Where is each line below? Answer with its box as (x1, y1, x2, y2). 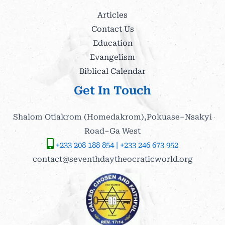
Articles (97, 10, 128, 20)
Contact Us (91, 24, 134, 34)
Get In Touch (74, 83, 151, 97)
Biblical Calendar (79, 66, 146, 76)
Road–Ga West (84, 127, 141, 136)
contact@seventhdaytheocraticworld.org (32, 155, 193, 164)
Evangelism (90, 52, 135, 62)
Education (92, 38, 133, 48)
